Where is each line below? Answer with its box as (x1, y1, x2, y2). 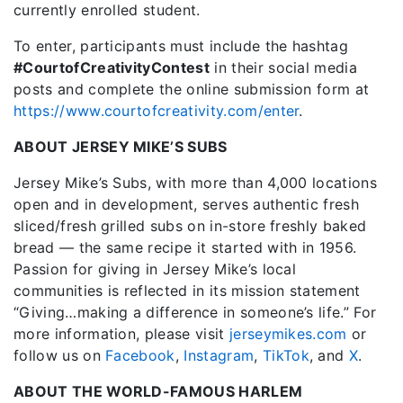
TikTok (262, 346, 309, 364)
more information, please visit (13, 325, 229, 343)
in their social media (210, 58, 358, 76)
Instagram (184, 346, 255, 364)
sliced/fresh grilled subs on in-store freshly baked (13, 217, 367, 235)
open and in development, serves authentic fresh (13, 195, 360, 213)
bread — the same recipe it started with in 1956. (13, 238, 357, 256)
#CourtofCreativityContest (13, 58, 210, 76)
